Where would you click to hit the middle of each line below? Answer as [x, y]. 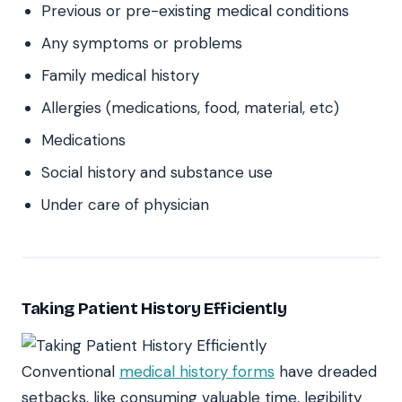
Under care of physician [125, 205]
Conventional [70, 372]
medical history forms [197, 372]
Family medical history [122, 76]
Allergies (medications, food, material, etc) [190, 108]
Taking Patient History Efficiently [154, 309]
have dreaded [326, 372]
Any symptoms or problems [144, 44]
